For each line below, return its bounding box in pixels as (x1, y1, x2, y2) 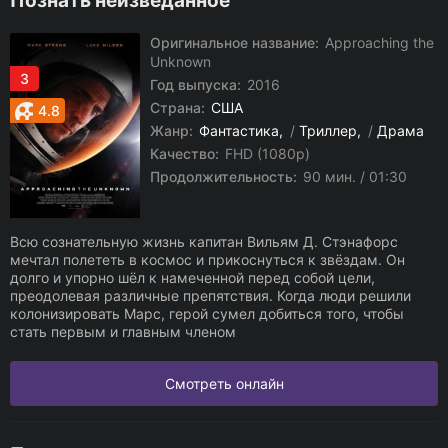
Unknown (150, 53, 211, 70)
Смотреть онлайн (164, 375, 284, 392)
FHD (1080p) (221, 145, 310, 162)
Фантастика (199, 122, 279, 139)
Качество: (150, 145, 219, 162)
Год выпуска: (150, 76, 241, 93)
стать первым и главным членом (10, 323, 236, 340)
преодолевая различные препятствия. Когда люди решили (10, 287, 411, 304)
